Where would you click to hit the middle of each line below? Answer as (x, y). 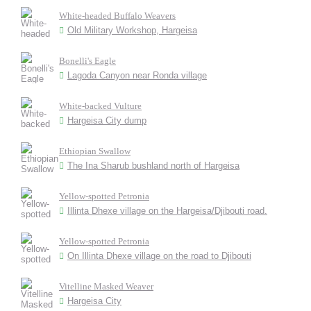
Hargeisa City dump (107, 120)
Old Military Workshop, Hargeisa (132, 30)
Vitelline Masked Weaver (106, 286)
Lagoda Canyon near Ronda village (137, 75)
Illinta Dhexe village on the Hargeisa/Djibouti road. (167, 211)
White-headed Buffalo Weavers (117, 16)
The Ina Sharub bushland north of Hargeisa (153, 166)
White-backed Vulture (100, 106)
